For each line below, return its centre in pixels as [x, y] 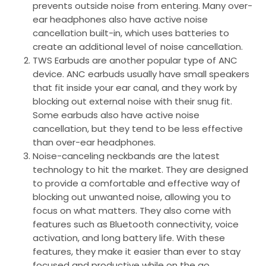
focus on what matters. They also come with [132, 210]
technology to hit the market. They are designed [140, 169]
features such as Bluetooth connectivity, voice [136, 224]
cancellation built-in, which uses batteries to [131, 33]
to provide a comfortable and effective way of [137, 183]
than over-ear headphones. [94, 142]
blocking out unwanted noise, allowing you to [132, 197]
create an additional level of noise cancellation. [138, 46]
